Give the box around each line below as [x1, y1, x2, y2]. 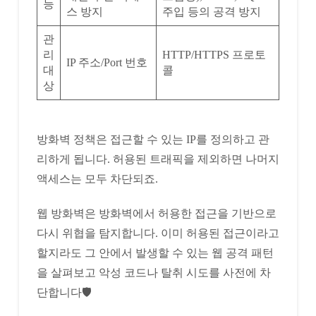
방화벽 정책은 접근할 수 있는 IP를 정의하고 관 [36, 133, 269, 146]
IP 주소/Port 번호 [66, 56, 147, 69]
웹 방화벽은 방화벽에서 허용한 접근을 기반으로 [36, 207, 276, 220]
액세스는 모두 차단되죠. [36, 173, 158, 186]
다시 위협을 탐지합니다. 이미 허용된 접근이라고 [36, 227, 279, 240]
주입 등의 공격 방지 [162, 6, 261, 18]
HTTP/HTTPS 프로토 [162, 49, 266, 61]
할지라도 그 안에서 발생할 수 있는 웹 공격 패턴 [36, 247, 274, 260]
